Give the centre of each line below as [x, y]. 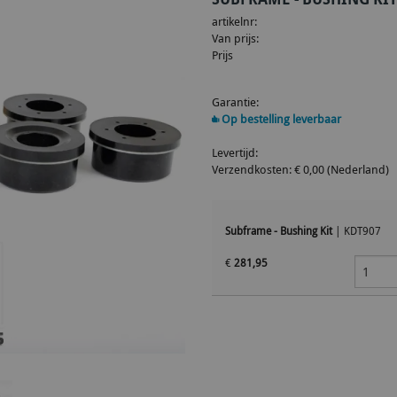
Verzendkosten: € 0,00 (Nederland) [300, 169]
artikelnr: [234, 21]
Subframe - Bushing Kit [279, 230]
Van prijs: [235, 38]
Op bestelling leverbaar [280, 119]
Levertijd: [235, 152]
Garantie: [235, 102]
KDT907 [362, 230]
